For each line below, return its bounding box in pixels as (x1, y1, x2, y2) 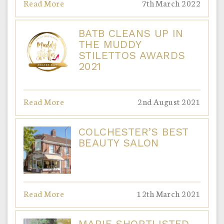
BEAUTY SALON (78, 136, 159, 149)
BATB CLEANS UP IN (78, 26, 183, 39)
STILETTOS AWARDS (78, 48, 185, 61)
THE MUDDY (78, 37, 141, 50)
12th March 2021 (137, 187, 200, 199)
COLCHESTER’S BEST (78, 125, 188, 138)
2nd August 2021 (137, 95, 200, 107)
